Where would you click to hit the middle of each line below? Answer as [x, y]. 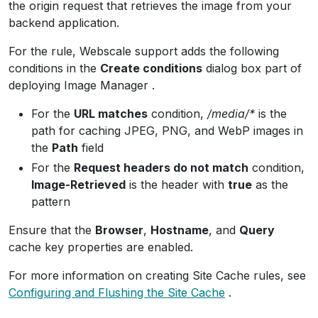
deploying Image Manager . [82, 85]
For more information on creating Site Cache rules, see [157, 275]
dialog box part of [252, 68]
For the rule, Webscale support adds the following [144, 51]
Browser [119, 230]
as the [270, 185]
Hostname [180, 230]
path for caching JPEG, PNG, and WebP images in [167, 131]
